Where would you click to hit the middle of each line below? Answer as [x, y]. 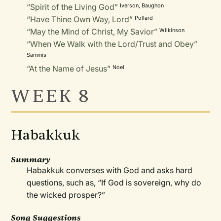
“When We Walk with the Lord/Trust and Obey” [112, 44]
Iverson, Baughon [142, 5]
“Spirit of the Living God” [73, 7]
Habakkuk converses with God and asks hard [110, 170]
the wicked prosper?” [66, 195]
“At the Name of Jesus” [69, 69]
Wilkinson [172, 30]
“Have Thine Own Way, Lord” [80, 19]
